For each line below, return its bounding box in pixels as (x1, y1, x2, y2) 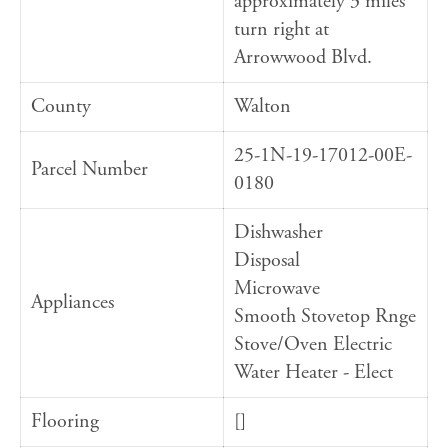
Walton (234, 94, 291, 120)
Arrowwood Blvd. (234, 45, 372, 71)
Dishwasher (234, 220, 323, 246)
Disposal (234, 248, 300, 274)
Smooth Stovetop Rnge (234, 304, 416, 330)
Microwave (234, 276, 320, 302)
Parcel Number (31, 157, 148, 183)
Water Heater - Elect (234, 360, 393, 386)
